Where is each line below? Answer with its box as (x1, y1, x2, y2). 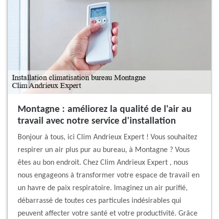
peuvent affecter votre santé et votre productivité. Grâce (18, 210, 197, 218)
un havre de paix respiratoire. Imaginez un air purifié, (18, 184, 188, 193)
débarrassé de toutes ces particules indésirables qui (18, 197, 181, 205)
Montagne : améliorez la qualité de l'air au (18, 105, 192, 115)
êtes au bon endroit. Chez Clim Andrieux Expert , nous (18, 159, 188, 167)
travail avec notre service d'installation (18, 116, 176, 127)
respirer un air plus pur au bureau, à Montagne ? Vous (18, 146, 190, 154)
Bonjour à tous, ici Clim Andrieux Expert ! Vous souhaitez (18, 133, 197, 142)
